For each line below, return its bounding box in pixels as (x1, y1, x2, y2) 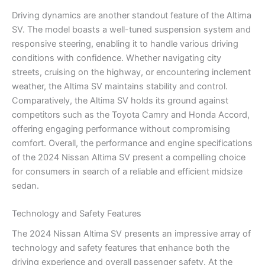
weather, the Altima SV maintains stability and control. (12, 80, 228, 92)
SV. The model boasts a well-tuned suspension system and (12, 24, 251, 35)
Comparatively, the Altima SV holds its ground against (12, 95, 228, 106)
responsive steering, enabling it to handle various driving (12, 38, 238, 49)
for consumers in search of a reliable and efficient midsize (12, 166, 243, 177)
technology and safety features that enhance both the (12, 243, 230, 254)
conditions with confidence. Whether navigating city (12, 52, 221, 63)
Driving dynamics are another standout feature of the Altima (12, 9, 251, 21)
